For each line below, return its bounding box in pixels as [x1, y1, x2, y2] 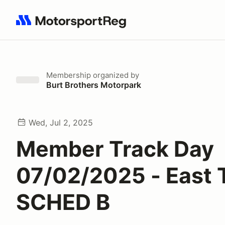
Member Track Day [16, 136, 214, 162]
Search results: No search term [16, 21, 133, 31]
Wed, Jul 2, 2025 [29, 118, 93, 128]
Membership [46, 70, 91, 80]
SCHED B [16, 189, 110, 215]
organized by [91, 70, 139, 80]
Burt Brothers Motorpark [46, 80, 141, 90]
